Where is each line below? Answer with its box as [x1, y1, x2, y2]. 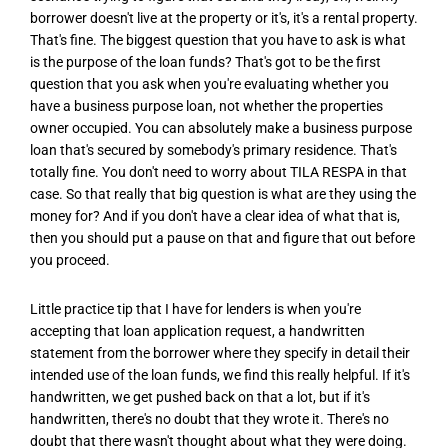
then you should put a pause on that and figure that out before [30, 230, 415, 247]
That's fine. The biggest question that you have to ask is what [30, 32, 406, 49]
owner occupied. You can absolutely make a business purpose [30, 120, 412, 137]
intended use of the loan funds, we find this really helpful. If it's [30, 367, 410, 384]
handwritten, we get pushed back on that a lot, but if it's [30, 389, 370, 406]
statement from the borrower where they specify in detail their [30, 345, 410, 362]
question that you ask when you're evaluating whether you [30, 76, 389, 93]
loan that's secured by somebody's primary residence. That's [30, 142, 397, 159]
